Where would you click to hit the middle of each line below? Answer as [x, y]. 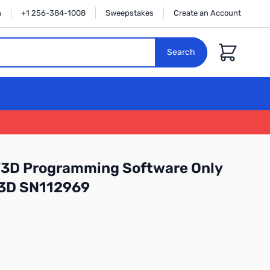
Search [181, 52]
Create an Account [207, 13]
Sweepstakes [130, 13]
